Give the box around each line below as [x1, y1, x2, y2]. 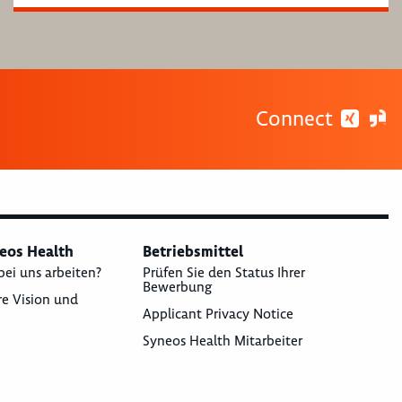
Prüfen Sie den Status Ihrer [143, 264, 306, 282]
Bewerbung [143, 278, 213, 296]
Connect [255, 105, 338, 132]
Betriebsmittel [143, 241, 244, 261]
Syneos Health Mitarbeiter [143, 332, 303, 350]
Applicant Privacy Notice [143, 305, 294, 323]
